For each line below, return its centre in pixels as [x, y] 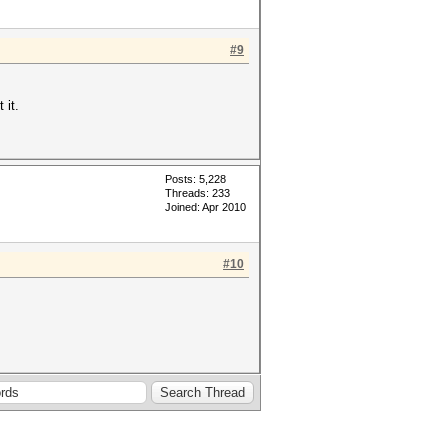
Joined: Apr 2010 [205, 207]
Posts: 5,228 [195, 179]
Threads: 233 [197, 193]
